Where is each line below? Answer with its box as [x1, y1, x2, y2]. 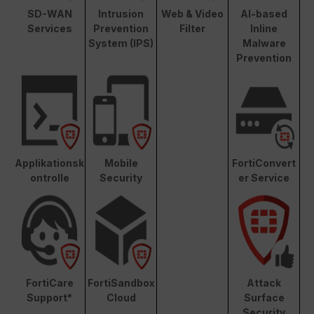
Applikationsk [15, 156, 84, 169]
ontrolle [29, 171, 69, 184]
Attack [247, 276, 281, 289]
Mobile [104, 156, 138, 169]
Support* [27, 291, 72, 303]
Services [27, 22, 72, 34]
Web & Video [161, 7, 224, 20]
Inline [250, 22, 278, 34]
